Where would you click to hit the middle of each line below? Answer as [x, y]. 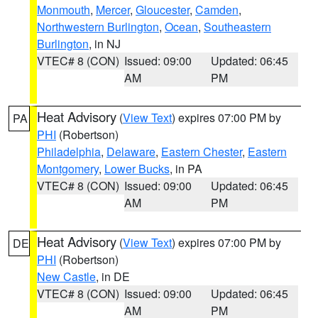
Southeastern [237, 27]
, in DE [113, 276]
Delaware [131, 152]
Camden [217, 10]
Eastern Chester [202, 152]
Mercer [113, 10]
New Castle [66, 276]
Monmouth [64, 10]
